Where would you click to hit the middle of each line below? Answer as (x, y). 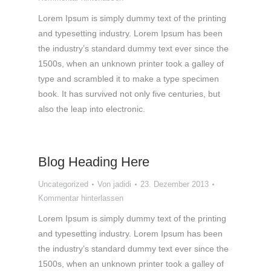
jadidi (122, 184)
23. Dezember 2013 (175, 184)
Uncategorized (63, 184)
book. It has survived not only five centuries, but (129, 94)
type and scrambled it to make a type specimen (129, 79)
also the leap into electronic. (92, 109)
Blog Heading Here (94, 162)
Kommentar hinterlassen (81, 198)
